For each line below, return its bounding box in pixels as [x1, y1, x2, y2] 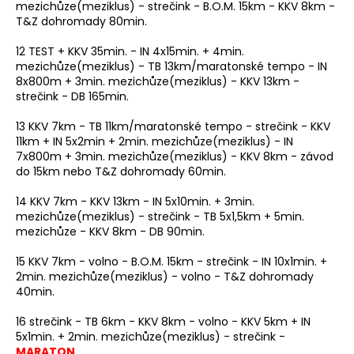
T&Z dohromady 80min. [16, 13, 147, 30]
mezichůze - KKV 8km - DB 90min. [16, 224, 205, 240]
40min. [16, 284, 55, 300]
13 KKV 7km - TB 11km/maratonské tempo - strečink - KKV [16, 119, 330, 135]
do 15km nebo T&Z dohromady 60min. [16, 164, 226, 180]
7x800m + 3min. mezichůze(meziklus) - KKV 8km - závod [16, 149, 333, 165]
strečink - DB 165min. [16, 88, 129, 105]
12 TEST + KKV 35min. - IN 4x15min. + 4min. [16, 43, 244, 60]
